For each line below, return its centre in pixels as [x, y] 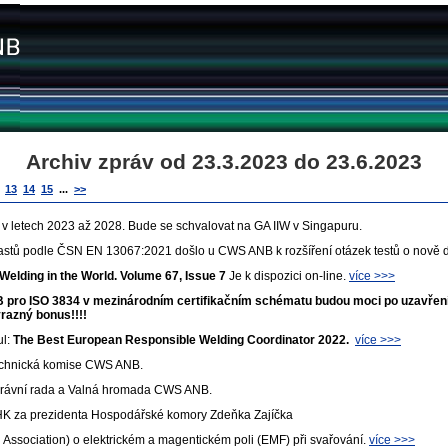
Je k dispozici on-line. [289, 276]
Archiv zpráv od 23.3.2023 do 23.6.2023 [224, 162]
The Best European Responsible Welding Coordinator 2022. [182, 340]
